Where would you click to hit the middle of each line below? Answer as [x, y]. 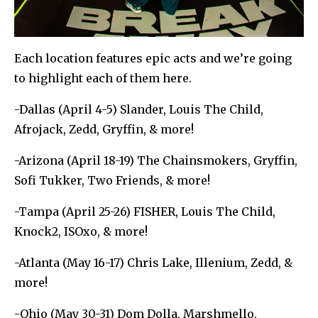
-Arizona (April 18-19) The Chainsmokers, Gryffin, [156, 160]
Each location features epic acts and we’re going [153, 58]
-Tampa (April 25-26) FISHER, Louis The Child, [145, 211]
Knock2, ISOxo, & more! [81, 231]
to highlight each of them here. [103, 78]
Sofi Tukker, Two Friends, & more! [112, 180]
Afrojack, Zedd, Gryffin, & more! [104, 129]
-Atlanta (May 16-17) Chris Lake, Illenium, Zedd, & [153, 262]
